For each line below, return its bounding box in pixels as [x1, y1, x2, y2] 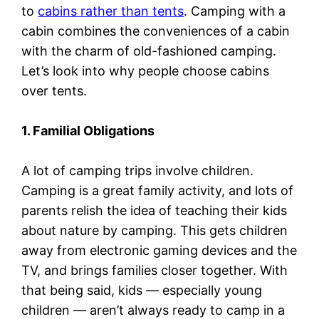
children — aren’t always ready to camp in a [21, 302, 286, 318]
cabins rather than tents [38, 3, 184, 19]
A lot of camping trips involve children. [21, 162, 254, 178]
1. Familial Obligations [21, 122, 155, 138]
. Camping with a [184, 3, 286, 19]
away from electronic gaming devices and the [21, 242, 298, 258]
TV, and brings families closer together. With [21, 262, 288, 278]
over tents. [21, 83, 88, 98]
